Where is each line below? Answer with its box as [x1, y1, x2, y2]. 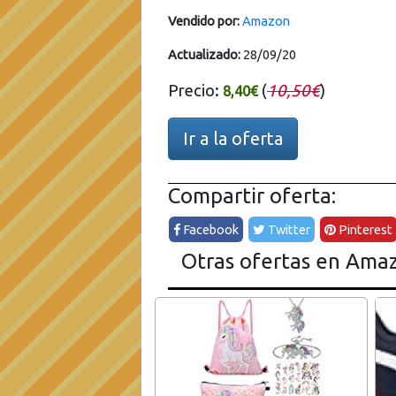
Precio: [168, 81, 223, 100]
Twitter [265, 222, 311, 238]
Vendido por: [168, 13, 240, 28]
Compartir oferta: [168, 184, 336, 208]
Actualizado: [168, 47, 240, 62]
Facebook [180, 222, 240, 238]
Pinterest [336, 222, 393, 238]
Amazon [242, 13, 290, 28]
